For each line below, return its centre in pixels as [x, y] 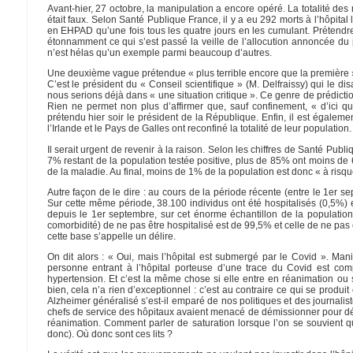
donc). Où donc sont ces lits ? [110, 334]
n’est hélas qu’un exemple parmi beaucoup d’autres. [159, 52]
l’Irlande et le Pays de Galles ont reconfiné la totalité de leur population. [199, 129]
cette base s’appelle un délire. [111, 236]
